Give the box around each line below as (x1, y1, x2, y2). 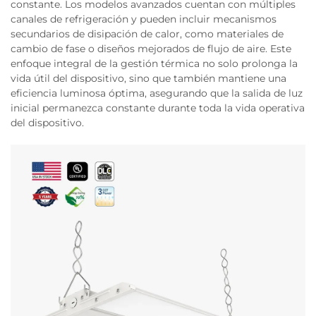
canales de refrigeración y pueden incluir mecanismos (11, 13, 276, 25)
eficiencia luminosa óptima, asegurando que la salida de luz (11, 87, 303, 99)
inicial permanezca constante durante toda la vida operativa (11, 102, 305, 114)
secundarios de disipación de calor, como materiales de (11, 28, 284, 40)
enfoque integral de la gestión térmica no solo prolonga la (11, 57, 298, 70)
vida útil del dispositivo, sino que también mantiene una (11, 72, 286, 85)
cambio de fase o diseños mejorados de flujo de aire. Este (11, 42, 291, 55)
